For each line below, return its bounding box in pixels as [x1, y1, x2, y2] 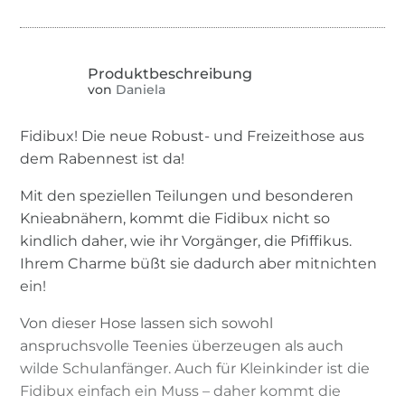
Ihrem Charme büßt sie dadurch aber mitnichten [20, 254, 378, 272]
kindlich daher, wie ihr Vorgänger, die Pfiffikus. [20, 231, 353, 250]
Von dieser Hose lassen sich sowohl [20, 314, 274, 332]
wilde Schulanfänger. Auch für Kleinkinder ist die [20, 359, 371, 377]
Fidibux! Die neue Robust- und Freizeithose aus [20, 127, 365, 145]
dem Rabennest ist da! [20, 149, 185, 167]
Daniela [112, 81, 166, 99]
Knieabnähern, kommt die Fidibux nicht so [20, 209, 331, 227]
